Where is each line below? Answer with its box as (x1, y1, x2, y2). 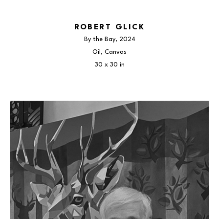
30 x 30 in (94, 62, 125, 68)
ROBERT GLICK (74, 23, 145, 31)
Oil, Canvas (92, 49, 127, 55)
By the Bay (84, 36, 115, 43)
